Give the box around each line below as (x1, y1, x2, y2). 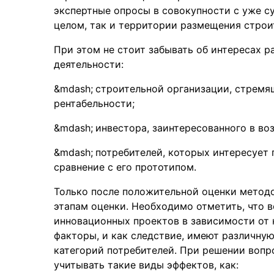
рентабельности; (54, 97, 135, 109)
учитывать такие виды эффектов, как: (54, 259, 239, 271)
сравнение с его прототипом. (54, 161, 196, 173)
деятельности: (54, 58, 124, 70)
